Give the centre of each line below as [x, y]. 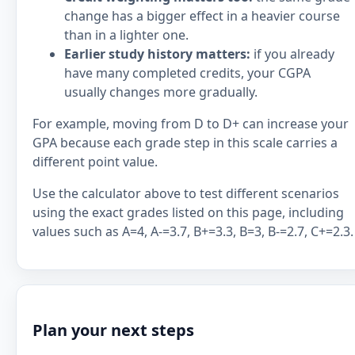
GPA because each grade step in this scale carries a [185, 143]
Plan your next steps [113, 330]
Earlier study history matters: [157, 54]
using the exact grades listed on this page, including [188, 212]
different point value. [95, 162]
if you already [292, 54]
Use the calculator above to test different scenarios [186, 193]
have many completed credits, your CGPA [187, 73]
